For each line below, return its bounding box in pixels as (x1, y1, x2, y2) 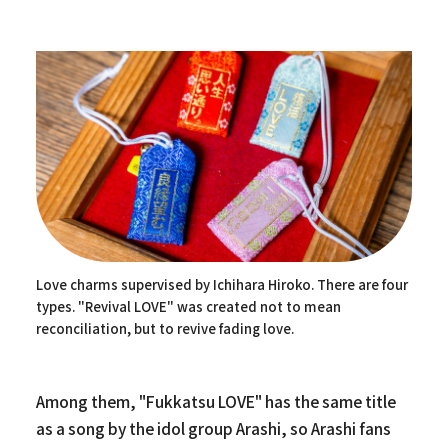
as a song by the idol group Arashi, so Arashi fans (35, 417, 391, 440)
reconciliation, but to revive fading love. (35, 319, 294, 339)
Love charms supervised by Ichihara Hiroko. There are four (35, 275, 408, 295)
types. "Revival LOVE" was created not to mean (35, 297, 341, 317)
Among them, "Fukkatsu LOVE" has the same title (35, 390, 396, 413)
